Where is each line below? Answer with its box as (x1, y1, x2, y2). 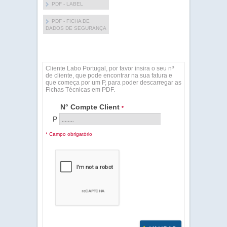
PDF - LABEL (52, 1, 83, 7)
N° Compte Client (60, 103, 122, 111)
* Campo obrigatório (46, 131, 92, 137)
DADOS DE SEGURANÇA (46, 25, 106, 31)
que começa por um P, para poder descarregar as (46, 79, 181, 86)
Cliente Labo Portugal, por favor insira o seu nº (46, 65, 174, 72)
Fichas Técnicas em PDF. (46, 86, 115, 93)
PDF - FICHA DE (52, 18, 90, 24)
